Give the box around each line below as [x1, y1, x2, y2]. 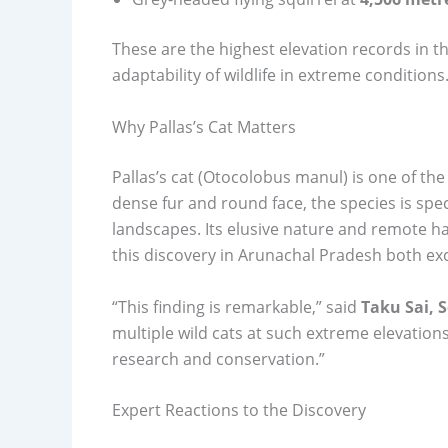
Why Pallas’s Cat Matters [112, 115, 296, 138]
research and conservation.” [112, 347, 325, 370]
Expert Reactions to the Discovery [112, 399, 366, 422]
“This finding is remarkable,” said [112, 295, 361, 318]
